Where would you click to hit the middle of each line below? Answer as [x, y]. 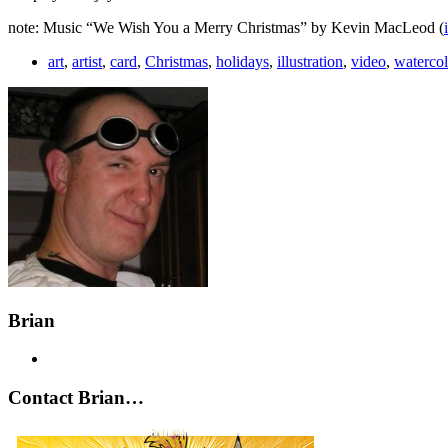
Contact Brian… [76, 398]
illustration [310, 61]
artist [87, 61]
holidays [242, 61]
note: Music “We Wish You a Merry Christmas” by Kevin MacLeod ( [226, 27]
